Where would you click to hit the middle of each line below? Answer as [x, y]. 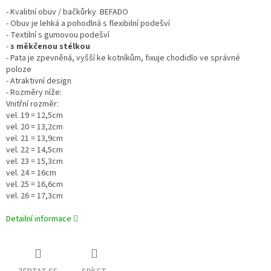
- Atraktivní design [40, 81]
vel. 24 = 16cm [31, 173]
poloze [19, 70]
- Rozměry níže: [35, 93]
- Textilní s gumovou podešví [58, 35]
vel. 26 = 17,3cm [35, 196]
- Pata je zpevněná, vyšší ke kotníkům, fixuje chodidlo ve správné [123, 58]
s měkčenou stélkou [50, 47]
